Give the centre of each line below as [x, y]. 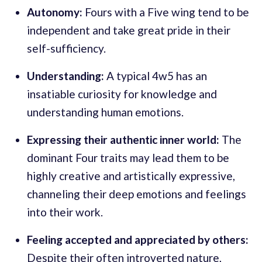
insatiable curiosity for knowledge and [122, 94]
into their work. [65, 212]
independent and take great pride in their [129, 30]
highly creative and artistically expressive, [131, 176]
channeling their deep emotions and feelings [137, 194]
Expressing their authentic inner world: [124, 140]
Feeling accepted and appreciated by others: [138, 240]
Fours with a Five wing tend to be [166, 12]
